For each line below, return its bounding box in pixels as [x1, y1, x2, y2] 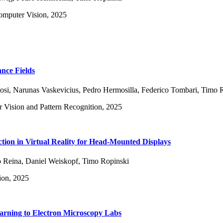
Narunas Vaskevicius [13, 86, 79, 95]
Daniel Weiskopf [25, 157, 78, 166]
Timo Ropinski [82, 157, 129, 166]
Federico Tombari [141, 86, 197, 95]
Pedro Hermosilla [83, 86, 137, 95]
